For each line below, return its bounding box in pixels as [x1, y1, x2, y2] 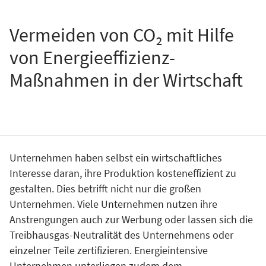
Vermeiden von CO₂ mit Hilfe [9, 23, 234, 47]
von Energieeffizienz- [9, 46, 175, 70]
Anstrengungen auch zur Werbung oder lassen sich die [9, 213, 253, 226]
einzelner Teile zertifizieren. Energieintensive [9, 243, 208, 257]
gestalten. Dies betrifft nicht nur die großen [9, 182, 201, 195]
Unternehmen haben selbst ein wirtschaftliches [9, 151, 222, 164]
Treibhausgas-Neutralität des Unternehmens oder [9, 228, 233, 242]
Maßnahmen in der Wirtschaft [9, 68, 243, 93]
